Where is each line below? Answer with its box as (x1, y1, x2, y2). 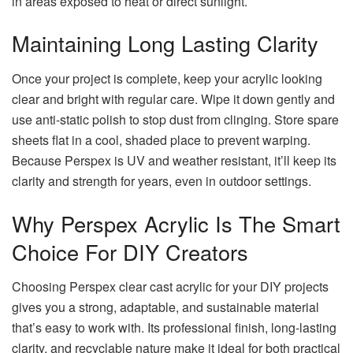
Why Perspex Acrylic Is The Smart (12, 207, 340, 239)
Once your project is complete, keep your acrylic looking (12, 69, 322, 87)
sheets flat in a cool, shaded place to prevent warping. (12, 130, 310, 149)
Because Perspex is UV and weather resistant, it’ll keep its (12, 150, 336, 169)
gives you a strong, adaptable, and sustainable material (12, 298, 319, 317)
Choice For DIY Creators (12, 236, 248, 267)
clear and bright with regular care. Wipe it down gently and (12, 89, 335, 108)
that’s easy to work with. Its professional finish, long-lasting (12, 318, 336, 337)
